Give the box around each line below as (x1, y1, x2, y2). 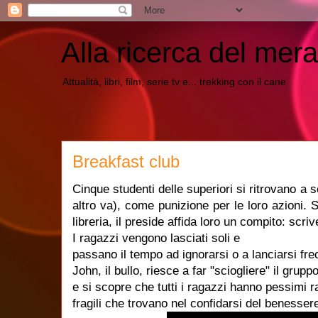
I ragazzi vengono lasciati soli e (72, 231, 240, 245)
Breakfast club (72, 152, 180, 171)
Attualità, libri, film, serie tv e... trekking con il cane (62, 76, 286, 87)
